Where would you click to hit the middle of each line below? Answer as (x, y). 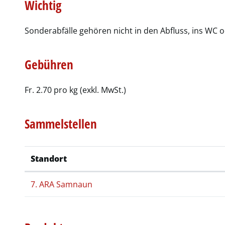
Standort (49, 158)
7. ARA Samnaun (62, 184)
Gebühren (49, 64)
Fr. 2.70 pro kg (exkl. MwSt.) (76, 90)
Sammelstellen (61, 123)
